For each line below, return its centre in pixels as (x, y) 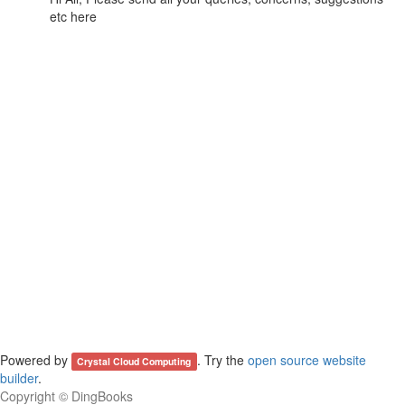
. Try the (222, 360)
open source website (306, 360)
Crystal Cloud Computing (134, 361)
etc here (73, 16)
